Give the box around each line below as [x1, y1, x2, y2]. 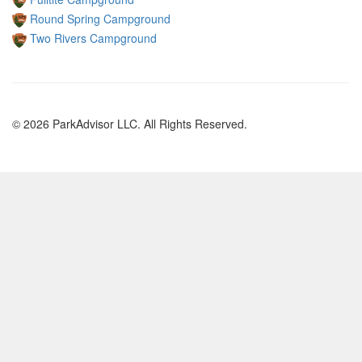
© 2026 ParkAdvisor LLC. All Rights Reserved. [12, 115, 247, 132]
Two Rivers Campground [30, 30, 157, 47]
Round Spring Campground [30, 10, 170, 27]
